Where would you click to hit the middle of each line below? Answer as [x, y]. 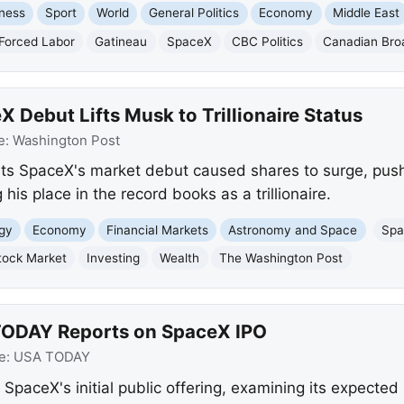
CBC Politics [268, 41]
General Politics [194, 13]
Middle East [367, 13]
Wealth [180, 257]
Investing [114, 257]
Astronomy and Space [293, 230]
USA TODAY [51, 358]
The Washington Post [281, 257]
